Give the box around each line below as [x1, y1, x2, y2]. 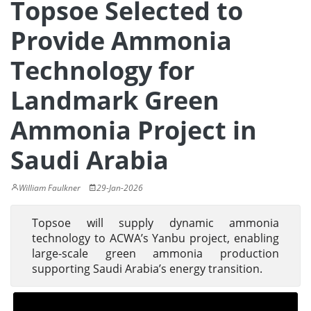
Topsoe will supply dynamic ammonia [32, 215, 279, 230]
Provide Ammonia [10, 24, 232, 58]
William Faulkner [19, 182, 81, 194]
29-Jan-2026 [96, 182, 143, 194]
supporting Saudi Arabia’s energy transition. [32, 261, 262, 276]
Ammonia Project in [10, 113, 257, 147]
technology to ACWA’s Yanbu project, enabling [32, 230, 279, 246]
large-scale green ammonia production [32, 246, 279, 261]
